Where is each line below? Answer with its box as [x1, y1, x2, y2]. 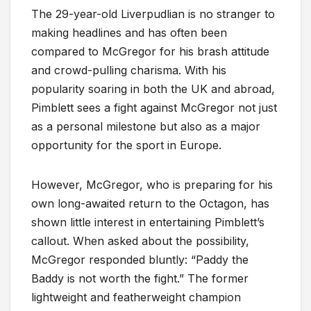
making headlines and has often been [31, 25, 227, 40]
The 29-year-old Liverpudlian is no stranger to [31, 6, 275, 21]
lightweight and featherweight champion [31, 289, 241, 304]
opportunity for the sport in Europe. [31, 137, 221, 152]
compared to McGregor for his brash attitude [31, 44, 269, 58]
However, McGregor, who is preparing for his [31, 177, 273, 192]
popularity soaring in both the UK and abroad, [31, 81, 275, 96]
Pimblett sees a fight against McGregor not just [31, 100, 277, 115]
